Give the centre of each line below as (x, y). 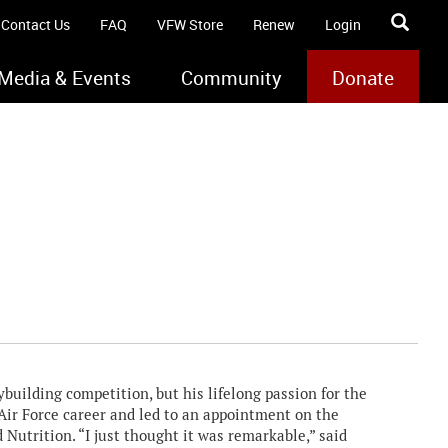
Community (232, 78)
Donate (363, 78)
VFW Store (190, 24)
